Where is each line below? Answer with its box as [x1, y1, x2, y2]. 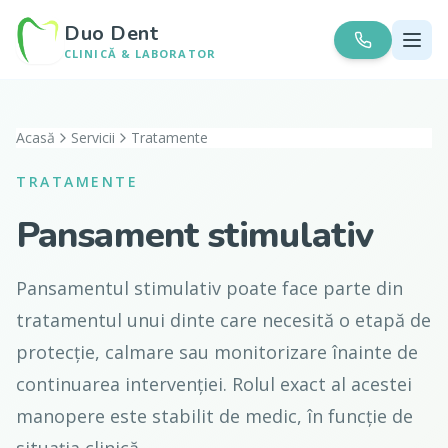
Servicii [71, 128, 115, 147]
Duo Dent [64, 20, 158, 47]
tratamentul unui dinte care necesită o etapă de [16, 308, 431, 332]
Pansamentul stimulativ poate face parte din [16, 276, 403, 300]
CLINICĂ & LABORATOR [64, 46, 216, 61]
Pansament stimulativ [16, 211, 373, 260]
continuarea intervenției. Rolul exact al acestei [16, 372, 412, 396]
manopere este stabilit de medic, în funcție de [16, 404, 413, 428]
